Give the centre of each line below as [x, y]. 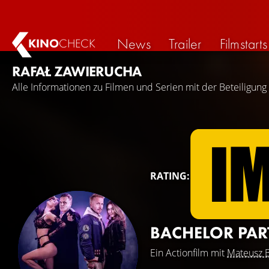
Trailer [185, 43]
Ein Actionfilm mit [189, 253]
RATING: [170, 176]
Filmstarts [243, 43]
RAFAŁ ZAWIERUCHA [77, 71]
